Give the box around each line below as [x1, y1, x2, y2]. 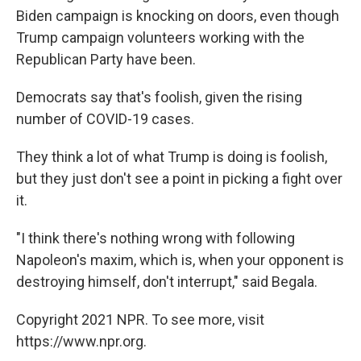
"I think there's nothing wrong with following [16, 230, 295, 247]
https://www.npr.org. [16, 333, 147, 351]
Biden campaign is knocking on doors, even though [16, 7, 339, 25]
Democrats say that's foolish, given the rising [16, 89, 302, 106]
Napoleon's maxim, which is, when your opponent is [16, 251, 344, 269]
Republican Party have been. [16, 51, 196, 68]
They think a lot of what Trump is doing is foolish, [16, 148, 327, 166]
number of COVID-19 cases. [16, 110, 194, 128]
